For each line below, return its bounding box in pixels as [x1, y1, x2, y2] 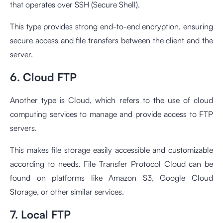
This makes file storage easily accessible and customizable [10, 145, 213, 155]
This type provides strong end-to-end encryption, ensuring [10, 21, 213, 32]
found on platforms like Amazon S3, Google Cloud [10, 173, 213, 183]
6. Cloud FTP [10, 70, 77, 84]
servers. [10, 123, 37, 133]
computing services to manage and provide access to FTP [10, 109, 213, 119]
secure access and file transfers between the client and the [10, 35, 213, 46]
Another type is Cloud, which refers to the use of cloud [10, 95, 213, 106]
